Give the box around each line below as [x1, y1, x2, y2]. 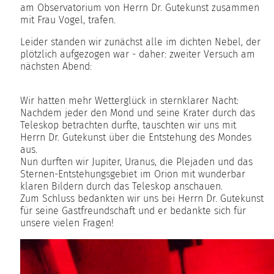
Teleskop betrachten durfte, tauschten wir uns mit [20, 119, 236, 131]
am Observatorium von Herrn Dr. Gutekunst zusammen [20, 2, 259, 14]
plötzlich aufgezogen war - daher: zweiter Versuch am [20, 48, 255, 61]
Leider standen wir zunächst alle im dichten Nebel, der [20, 36, 261, 48]
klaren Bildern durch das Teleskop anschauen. [20, 180, 223, 193]
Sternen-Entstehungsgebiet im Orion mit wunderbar [20, 168, 245, 180]
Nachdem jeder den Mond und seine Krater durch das [20, 107, 255, 119]
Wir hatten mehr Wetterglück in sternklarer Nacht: [20, 95, 239, 107]
